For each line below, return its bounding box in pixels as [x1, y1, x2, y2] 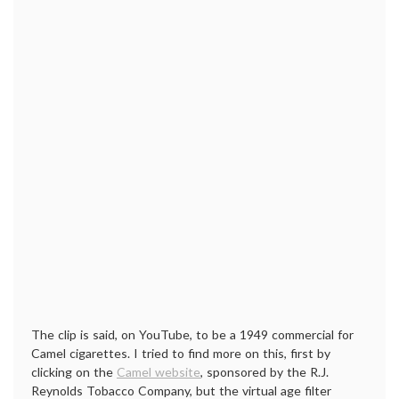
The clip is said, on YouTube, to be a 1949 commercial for [31, 327, 354, 342]
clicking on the [31, 364, 117, 379]
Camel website [117, 364, 200, 379]
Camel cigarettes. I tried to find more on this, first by [31, 346, 330, 361]
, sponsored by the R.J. [200, 364, 329, 379]
